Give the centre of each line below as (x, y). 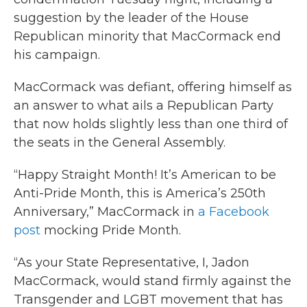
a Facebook (234, 212)
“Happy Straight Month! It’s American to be (145, 175)
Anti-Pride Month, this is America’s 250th (140, 194)
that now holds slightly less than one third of (151, 124)
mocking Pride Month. (111, 231)
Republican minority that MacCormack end (147, 37)
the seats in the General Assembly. (120, 143)
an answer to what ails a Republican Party (144, 106)
